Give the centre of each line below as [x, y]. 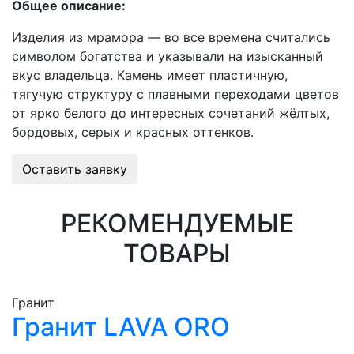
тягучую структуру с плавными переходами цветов [175, 94]
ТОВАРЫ [177, 253]
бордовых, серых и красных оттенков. [133, 132]
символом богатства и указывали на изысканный [168, 56]
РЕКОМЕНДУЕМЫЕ [177, 223]
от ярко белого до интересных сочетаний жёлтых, [171, 113]
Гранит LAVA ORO [121, 326]
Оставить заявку [75, 169]
